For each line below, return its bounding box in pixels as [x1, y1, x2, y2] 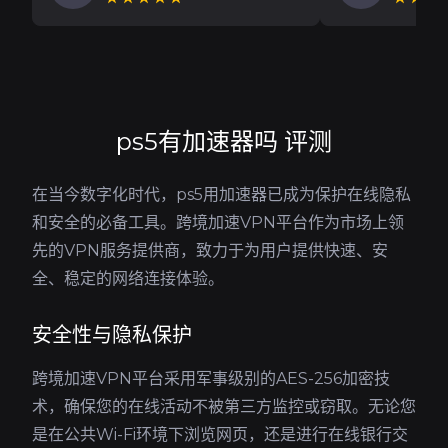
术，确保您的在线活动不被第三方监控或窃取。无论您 [32, 397, 416, 416]
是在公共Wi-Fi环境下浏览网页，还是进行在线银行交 [32, 425, 408, 444]
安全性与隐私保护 [32, 323, 192, 347]
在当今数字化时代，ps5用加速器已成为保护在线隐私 [32, 185, 411, 204]
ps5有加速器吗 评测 [116, 127, 332, 156]
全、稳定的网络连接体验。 [32, 269, 224, 288]
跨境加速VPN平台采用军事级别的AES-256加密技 [32, 369, 390, 388]
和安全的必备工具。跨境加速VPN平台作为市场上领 [32, 213, 404, 232]
